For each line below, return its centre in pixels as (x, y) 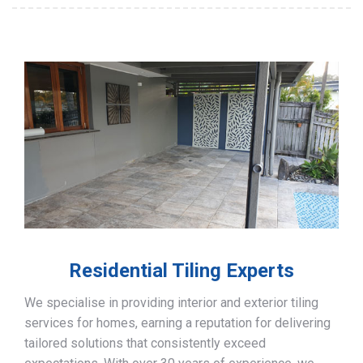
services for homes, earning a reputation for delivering (177, 322)
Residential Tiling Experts (181, 270)
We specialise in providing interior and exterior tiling (171, 302)
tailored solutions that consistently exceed (145, 343)
